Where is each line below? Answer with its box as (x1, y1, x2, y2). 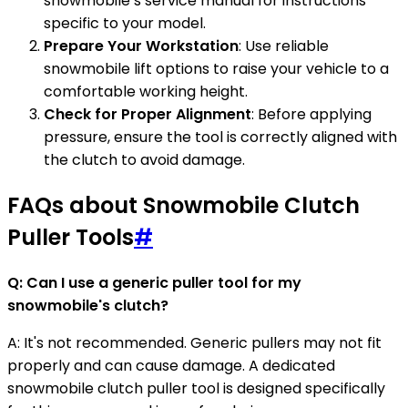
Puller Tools (7, 222, 134, 253)
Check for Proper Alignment (44, 104, 251, 126)
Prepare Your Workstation (44, 36, 239, 57)
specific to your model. (44, 13, 206, 35)
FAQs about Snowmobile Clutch (7, 190, 360, 221)
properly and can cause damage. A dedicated (7, 355, 335, 376)
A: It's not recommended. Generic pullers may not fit (7, 332, 382, 353)
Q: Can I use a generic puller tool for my (7, 272, 301, 293)
